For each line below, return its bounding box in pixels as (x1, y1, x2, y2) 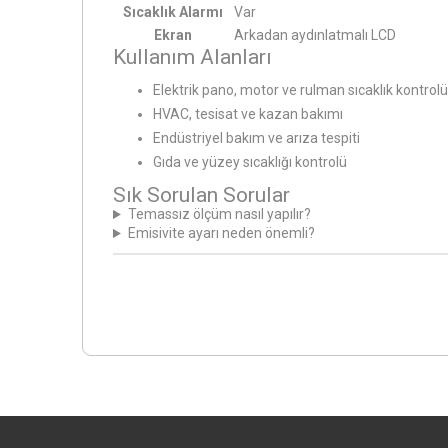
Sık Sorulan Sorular (113, 183, 290, 208)
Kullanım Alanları (113, 45, 272, 70)
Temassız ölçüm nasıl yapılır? (127, 206, 311, 223)
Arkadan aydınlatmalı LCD (234, 27, 396, 44)
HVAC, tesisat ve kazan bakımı (153, 106, 343, 123)
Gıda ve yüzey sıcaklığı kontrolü (153, 154, 347, 171)
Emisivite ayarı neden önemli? (127, 225, 315, 242)
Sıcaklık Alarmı (123, 4, 223, 21)
